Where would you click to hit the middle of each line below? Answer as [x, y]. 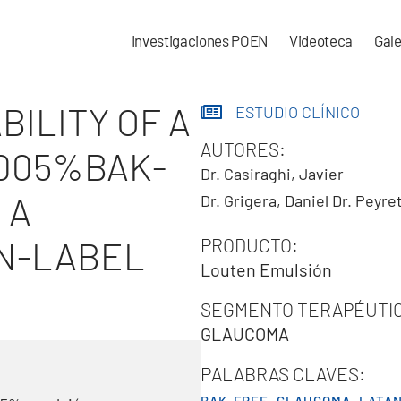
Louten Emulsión [266, 269]
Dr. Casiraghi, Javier [272, 174]
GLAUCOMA [245, 334]
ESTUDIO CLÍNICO [298, 112]
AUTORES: [243, 149]
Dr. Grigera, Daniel [264, 200]
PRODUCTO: [249, 245]
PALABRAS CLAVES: [283, 374]
